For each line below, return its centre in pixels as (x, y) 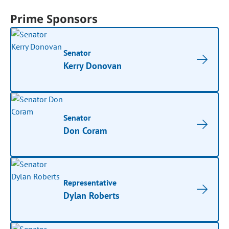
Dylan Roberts (92, 196)
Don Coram (85, 131)
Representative (90, 182)
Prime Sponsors (54, 18)
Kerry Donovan (93, 66)
